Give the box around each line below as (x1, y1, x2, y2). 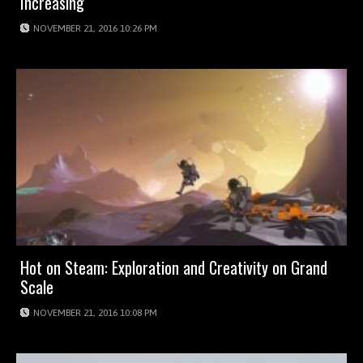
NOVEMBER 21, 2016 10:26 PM (33, 22, 157, 34)
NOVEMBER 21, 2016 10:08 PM (33, 306, 157, 318)
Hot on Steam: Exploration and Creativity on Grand (20, 254, 327, 280)
